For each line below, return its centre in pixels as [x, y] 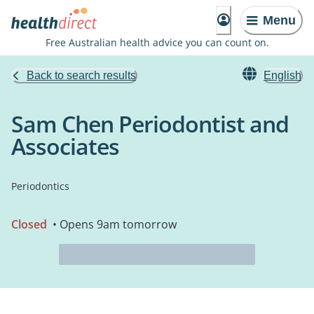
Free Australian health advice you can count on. [157, 42]
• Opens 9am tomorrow [113, 224]
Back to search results [81, 75]
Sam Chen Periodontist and [150, 124]
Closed [29, 224]
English [282, 75]
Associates [65, 146]
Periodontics [40, 186]
